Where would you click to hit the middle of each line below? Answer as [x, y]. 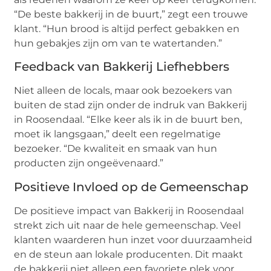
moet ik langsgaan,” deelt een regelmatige [118, 134]
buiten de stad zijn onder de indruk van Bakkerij [131, 105]
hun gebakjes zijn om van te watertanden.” [118, 44]
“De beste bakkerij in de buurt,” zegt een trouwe [131, 15]
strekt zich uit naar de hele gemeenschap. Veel [128, 225]
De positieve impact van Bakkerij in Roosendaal [129, 211]
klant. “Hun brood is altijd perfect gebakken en [127, 29]
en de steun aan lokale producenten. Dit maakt [129, 254]
